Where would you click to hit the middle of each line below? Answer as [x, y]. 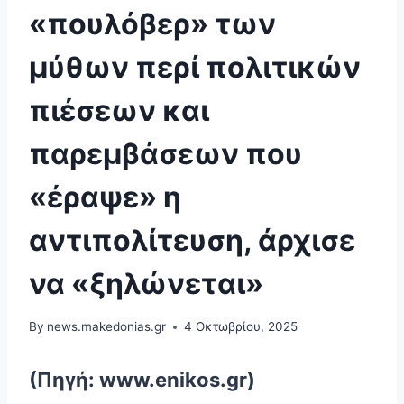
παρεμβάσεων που [165, 153]
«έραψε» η [105, 197]
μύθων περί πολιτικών [195, 67]
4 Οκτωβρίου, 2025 [241, 327]
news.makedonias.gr [107, 327]
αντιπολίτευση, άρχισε [192, 240]
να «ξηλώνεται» [146, 283]
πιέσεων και [119, 110]
